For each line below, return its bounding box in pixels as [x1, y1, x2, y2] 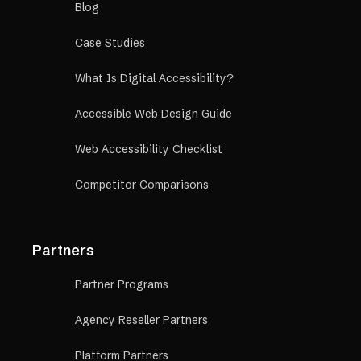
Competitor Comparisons [75, 177, 209, 193]
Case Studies [75, 35, 145, 51]
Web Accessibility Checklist [75, 142, 222, 157]
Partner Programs [75, 277, 168, 293]
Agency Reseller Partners [75, 313, 208, 328]
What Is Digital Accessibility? [75, 71, 234, 86]
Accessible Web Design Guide [75, 106, 232, 122]
